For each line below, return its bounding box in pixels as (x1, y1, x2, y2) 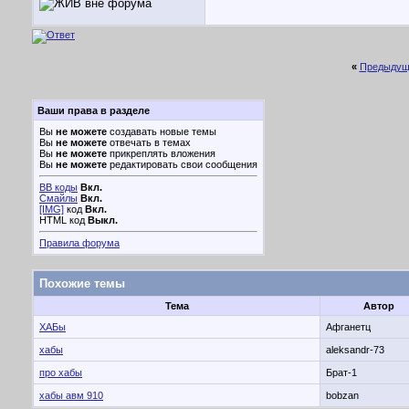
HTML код (39, 215, 88, 225)
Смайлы (39, 193, 78, 204)
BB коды (39, 182, 78, 193)
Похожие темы (39, 277, 125, 290)
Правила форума (39, 237, 120, 248)
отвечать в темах (107, 137, 191, 148)
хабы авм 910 (39, 390, 103, 401)
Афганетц (326, 321, 371, 332)
